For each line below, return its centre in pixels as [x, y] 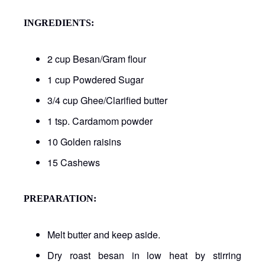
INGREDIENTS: [59, 22]
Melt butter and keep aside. [104, 234]
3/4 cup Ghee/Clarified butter [107, 100]
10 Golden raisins [84, 141]
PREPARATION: [60, 198]
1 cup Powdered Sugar [96, 79]
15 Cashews [74, 162]
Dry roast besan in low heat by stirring [144, 255]
